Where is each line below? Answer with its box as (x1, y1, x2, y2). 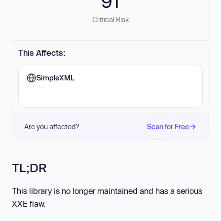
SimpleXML (37, 74, 74, 82)
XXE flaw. (12, 199, 46, 209)
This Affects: (18, 48, 66, 57)
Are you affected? (24, 122, 79, 131)
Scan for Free (147, 122, 189, 131)
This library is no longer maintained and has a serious (12, 186, 202, 196)
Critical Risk (92, 15, 129, 24)
